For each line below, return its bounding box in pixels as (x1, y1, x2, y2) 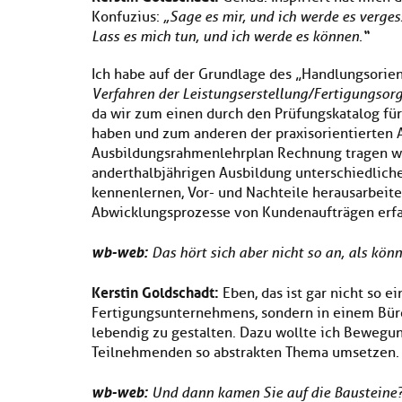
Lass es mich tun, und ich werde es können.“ (92, 28, 369, 45)
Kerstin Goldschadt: (92, 279, 219, 302)
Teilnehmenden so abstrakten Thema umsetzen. (92, 344, 399, 362)
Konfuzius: (92, 8, 163, 26)
